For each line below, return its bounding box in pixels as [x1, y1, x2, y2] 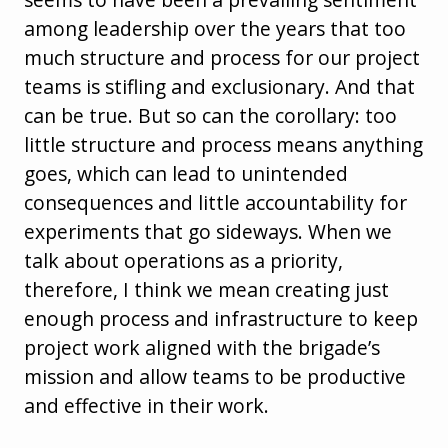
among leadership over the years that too [24, 15, 406, 43]
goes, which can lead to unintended [24, 160, 348, 188]
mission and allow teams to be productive [24, 363, 406, 391]
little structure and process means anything [24, 131, 423, 159]
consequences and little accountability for [24, 189, 407, 217]
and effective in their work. [24, 392, 269, 420]
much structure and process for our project [24, 44, 420, 72]
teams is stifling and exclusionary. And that [24, 73, 415, 101]
